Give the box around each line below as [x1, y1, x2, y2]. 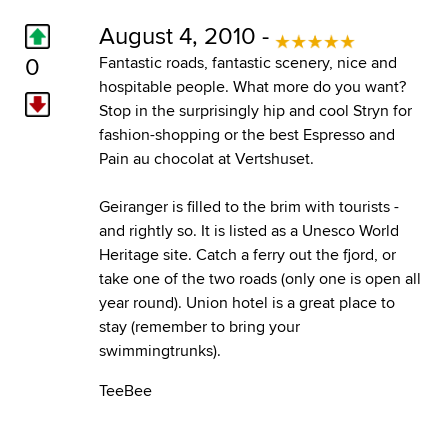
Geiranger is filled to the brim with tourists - [98, 194, 399, 218]
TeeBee [98, 378, 152, 402]
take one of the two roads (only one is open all [98, 266, 421, 290]
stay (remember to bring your [98, 314, 300, 338]
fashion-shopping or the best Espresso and [98, 122, 395, 146]
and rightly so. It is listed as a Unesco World [98, 218, 399, 242]
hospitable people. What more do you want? [98, 74, 406, 98]
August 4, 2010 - [98, 17, 275, 52]
